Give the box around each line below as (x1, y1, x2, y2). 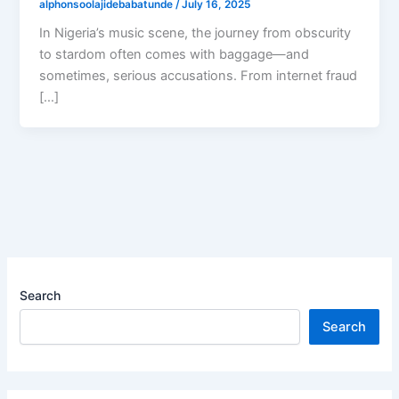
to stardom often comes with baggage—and (39, 46, 310, 63)
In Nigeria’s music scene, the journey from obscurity (39, 25, 352, 42)
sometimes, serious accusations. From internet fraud (39, 68, 358, 85)
